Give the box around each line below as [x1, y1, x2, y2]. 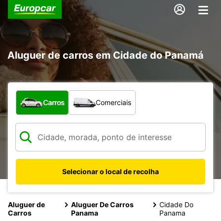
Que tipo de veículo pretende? [15, 90, 132, 100]
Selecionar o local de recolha [62, 167, 159, 176]
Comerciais [96, 98, 131, 107]
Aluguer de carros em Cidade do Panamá [7, 49, 204, 61]
